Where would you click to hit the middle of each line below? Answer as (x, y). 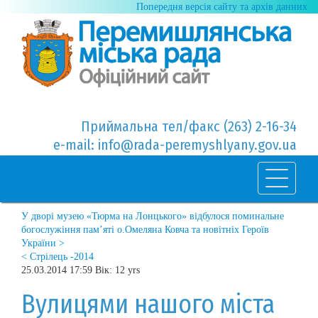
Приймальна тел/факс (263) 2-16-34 (189, 126)
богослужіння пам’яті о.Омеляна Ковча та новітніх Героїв (145, 229)
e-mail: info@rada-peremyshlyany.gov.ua (175, 144)
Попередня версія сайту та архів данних (222, 7)
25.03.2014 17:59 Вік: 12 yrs (81, 270)
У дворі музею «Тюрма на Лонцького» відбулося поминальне (153, 216)
